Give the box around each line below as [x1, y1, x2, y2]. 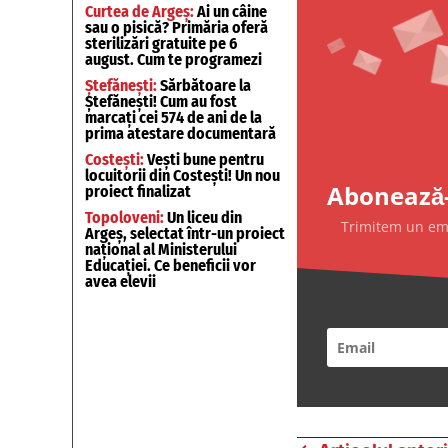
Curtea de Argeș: [85, 2, 194, 21]
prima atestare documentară [85, 124, 276, 143]
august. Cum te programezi [85, 50, 262, 69]
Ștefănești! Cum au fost [85, 92, 237, 111]
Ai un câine [194, 2, 267, 21]
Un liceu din [164, 208, 242, 227]
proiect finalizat [85, 182, 191, 201]
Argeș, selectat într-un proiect [85, 224, 285, 243]
